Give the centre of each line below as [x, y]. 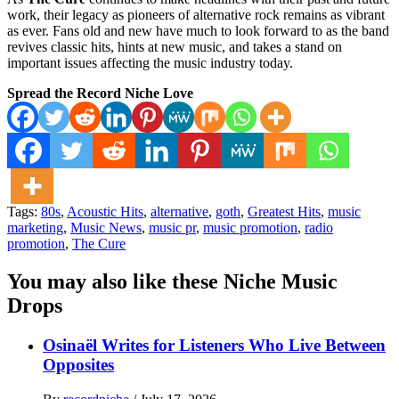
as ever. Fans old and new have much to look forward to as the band [198, 31]
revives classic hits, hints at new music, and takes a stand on [175, 47]
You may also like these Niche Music [172, 282]
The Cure [99, 244]
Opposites [78, 365]
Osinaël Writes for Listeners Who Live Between [214, 346]
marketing [35, 228]
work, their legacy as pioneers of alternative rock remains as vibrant [196, 15]
